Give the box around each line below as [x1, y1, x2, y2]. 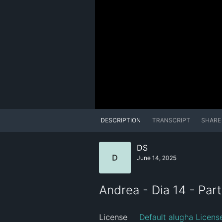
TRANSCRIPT [152, 116, 190, 124]
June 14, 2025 [137, 154, 176, 162]
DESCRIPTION [101, 116, 141, 124]
